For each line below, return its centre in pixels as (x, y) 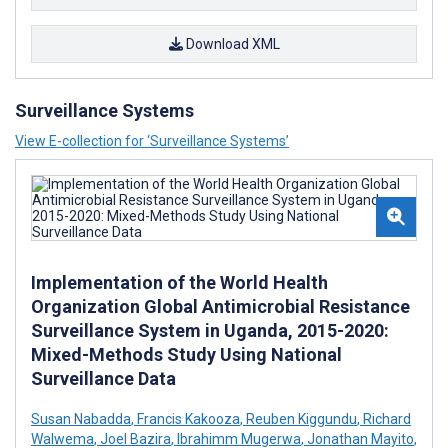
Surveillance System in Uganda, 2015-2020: (210, 330)
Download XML (231, 44)
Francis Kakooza (187, 419)
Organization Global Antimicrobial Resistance (220, 306)
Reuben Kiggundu (300, 419)
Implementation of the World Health (179, 282)
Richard (385, 419)
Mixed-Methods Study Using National (186, 354)
